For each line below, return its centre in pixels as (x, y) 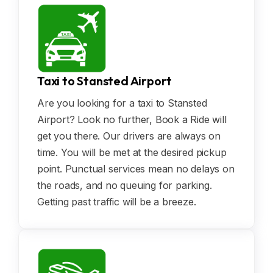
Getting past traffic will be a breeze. (117, 202)
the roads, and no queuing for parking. (125, 186)
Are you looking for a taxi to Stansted (122, 103)
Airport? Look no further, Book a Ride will (132, 120)
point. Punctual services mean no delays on (136, 169)
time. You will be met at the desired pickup (132, 153)
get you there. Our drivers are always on (129, 136)
